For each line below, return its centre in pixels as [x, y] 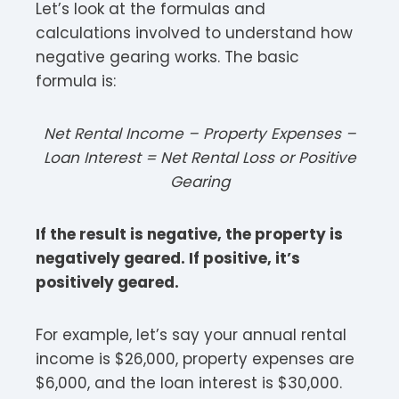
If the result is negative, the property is [189, 234]
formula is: [76, 81]
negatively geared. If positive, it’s [168, 258]
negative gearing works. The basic [167, 57]
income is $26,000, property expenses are [195, 358]
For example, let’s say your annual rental [191, 334]
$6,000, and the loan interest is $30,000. [189, 383]
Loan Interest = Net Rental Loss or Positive [199, 157]
